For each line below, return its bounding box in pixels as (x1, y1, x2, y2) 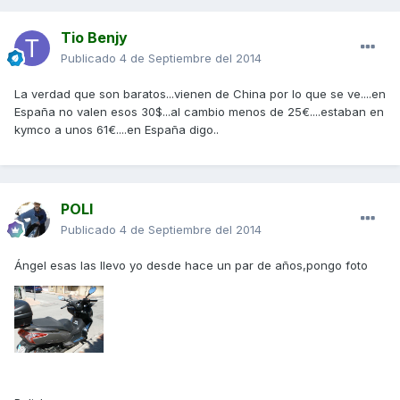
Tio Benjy (61, 29, 128, 47)
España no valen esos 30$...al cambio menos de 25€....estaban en (14, 104, 384, 120)
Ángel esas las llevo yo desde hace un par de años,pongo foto (14, 258, 368, 273)
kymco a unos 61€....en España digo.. (14, 122, 219, 137)
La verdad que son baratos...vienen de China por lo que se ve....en (14, 87, 386, 102)
